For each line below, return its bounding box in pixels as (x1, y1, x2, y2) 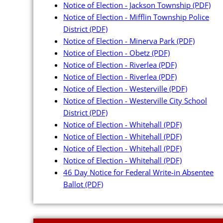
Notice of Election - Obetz (63, 48, 152, 58)
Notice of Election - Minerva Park (63, 36, 177, 46)
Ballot (63, 179, 86, 190)
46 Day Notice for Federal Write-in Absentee (63, 167, 214, 178)
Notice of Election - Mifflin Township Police (63, 12, 210, 22)
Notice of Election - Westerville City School (63, 96, 208, 106)
